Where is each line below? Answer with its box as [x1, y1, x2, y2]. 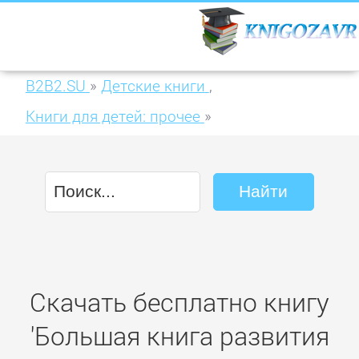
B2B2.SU [25, 75, 86, 96]
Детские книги [100, 75, 205, 96]
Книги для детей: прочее [25, 106, 200, 127]
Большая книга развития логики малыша [25, 136, 321, 157]
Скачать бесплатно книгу [30, 285, 329, 320]
